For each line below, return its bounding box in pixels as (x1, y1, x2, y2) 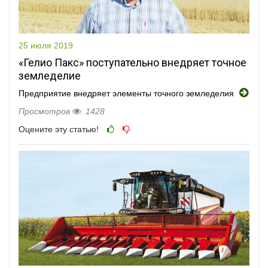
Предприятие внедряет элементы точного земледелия (19, 88, 236, 98)
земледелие (19, 69, 81, 82)
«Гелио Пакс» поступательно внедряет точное (19, 56, 246, 69)
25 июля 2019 (19, 40, 73, 50)
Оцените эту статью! (19, 124, 99, 134)
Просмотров (19, 106, 72, 116)
